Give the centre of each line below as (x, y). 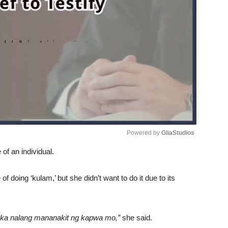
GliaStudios (178, 133)
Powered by (144, 133)
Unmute (158, 162)
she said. (136, 217)
